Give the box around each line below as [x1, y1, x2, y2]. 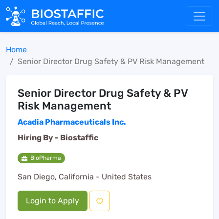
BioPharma [30, 154, 61, 161]
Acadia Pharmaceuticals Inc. [18, 117, 126, 127]
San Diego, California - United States [18, 172, 152, 182]
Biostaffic [60, 133, 98, 142]
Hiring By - [18, 133, 60, 142]
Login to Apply [26, 196, 79, 206]
